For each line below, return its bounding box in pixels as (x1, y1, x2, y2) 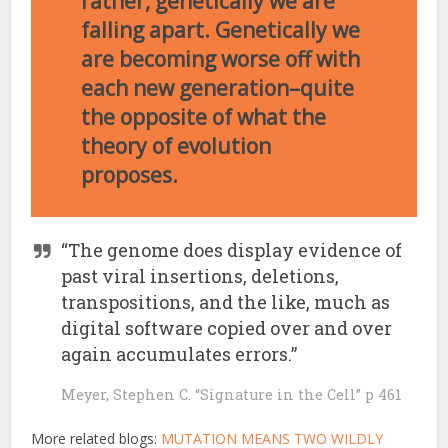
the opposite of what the (81, 103, 327, 132)
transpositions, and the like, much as (61, 289, 391, 314)
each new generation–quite (81, 74, 355, 103)
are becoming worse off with (81, 45, 361, 74)
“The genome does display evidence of (61, 237, 403, 262)
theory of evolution (81, 132, 272, 161)
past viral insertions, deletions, (61, 263, 340, 288)
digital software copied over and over (61, 315, 393, 340)
